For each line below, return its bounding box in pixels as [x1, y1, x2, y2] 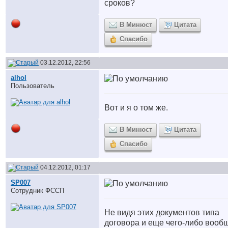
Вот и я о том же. [104, 103, 168, 112]
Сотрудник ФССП [11, 187, 64, 194]
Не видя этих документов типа [104, 208, 219, 217]
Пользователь [11, 82, 54, 90]
